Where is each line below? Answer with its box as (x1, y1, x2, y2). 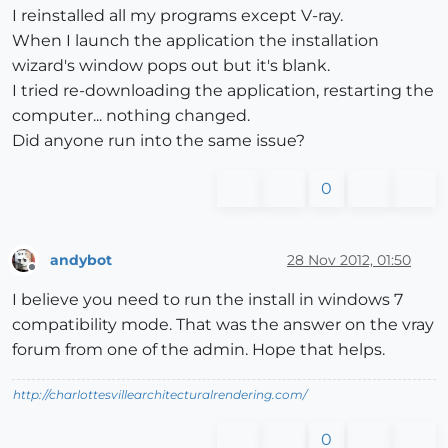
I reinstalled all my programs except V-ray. (12, 6, 343, 26)
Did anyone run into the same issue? (12, 131, 305, 151)
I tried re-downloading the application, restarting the (12, 81, 434, 101)
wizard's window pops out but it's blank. (12, 56, 330, 76)
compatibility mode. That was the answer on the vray (12, 315, 434, 335)
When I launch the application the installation (12, 31, 379, 51)
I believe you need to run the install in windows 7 (12, 290, 403, 310)
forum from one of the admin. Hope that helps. (12, 340, 385, 360)
